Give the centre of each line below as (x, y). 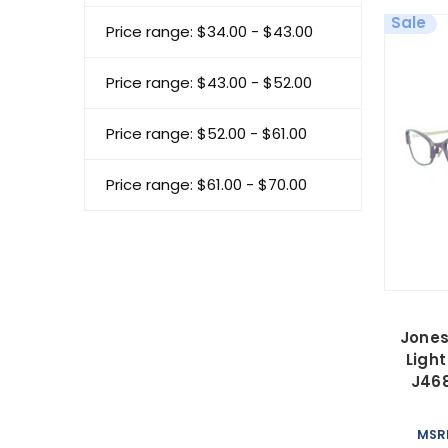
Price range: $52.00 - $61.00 (206, 133)
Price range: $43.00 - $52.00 (209, 82)
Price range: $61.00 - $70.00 (206, 184)
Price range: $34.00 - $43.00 (209, 31)
